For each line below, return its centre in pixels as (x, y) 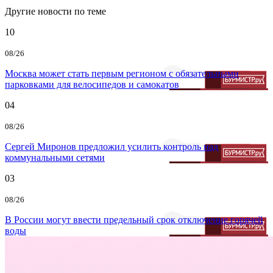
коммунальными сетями (55, 157)
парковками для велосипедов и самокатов (92, 84)
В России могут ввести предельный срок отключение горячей (134, 219)
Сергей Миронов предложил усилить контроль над (112, 146)
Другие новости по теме (55, 11)
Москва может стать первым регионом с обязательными (122, 73)
